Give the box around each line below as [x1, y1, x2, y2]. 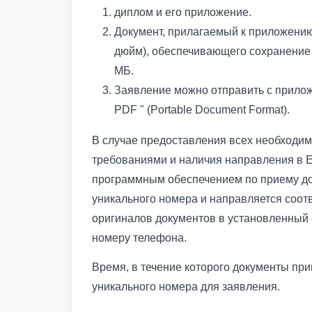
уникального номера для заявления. [92, 281, 280, 292]
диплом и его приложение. [114, 6, 251, 18]
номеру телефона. [92, 232, 187, 244]
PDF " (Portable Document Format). [114, 104, 290, 116]
